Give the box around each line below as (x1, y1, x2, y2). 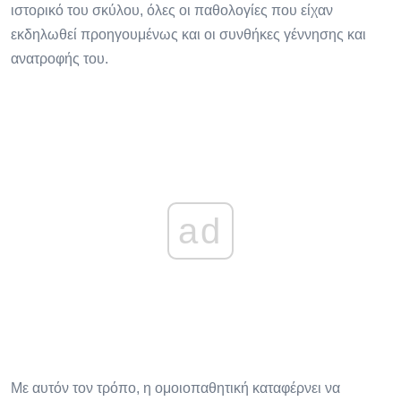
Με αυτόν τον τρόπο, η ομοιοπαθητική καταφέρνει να (11, 380, 340, 397)
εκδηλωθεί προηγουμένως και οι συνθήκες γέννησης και (11, 27, 366, 43)
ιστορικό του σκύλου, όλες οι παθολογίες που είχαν (11, 3, 333, 19)
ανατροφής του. (11, 51, 108, 67)
